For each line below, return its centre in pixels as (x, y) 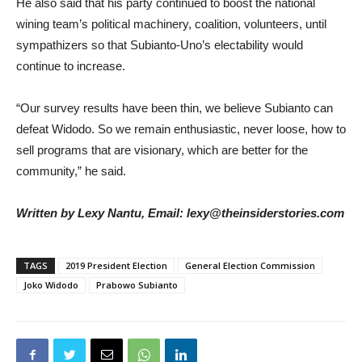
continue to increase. (71, 66)
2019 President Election (116, 265)
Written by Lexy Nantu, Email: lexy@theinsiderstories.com (180, 213)
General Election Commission (250, 265)
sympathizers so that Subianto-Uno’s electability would (160, 45)
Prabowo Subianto (137, 285)
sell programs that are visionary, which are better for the (162, 150)
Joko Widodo (51, 285)
